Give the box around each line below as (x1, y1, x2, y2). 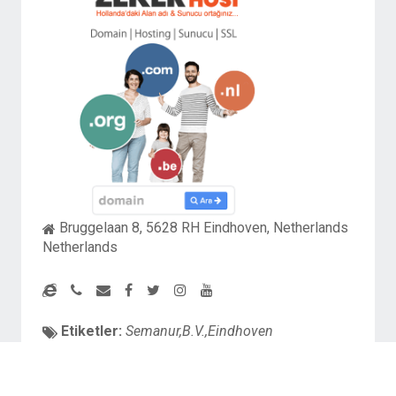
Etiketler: (57, 322, 122, 339)
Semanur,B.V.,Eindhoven (126, 322, 273, 339)
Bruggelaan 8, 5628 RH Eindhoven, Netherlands (56, 218, 348, 236)
